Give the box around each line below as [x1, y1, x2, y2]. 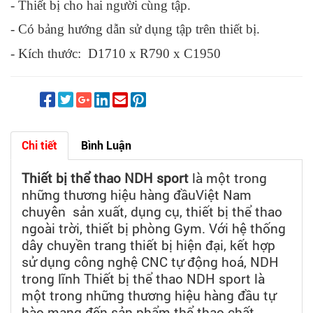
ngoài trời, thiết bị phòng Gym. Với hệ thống [22, 219, 286, 238]
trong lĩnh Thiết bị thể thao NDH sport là [22, 270, 265, 288]
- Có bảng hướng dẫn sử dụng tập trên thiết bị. [10, 22, 260, 37]
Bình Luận [81, 139, 131, 153]
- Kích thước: [10, 46, 88, 61]
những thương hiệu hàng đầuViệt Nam [22, 186, 252, 204]
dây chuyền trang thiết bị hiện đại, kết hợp [22, 236, 275, 254]
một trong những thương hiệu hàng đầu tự [22, 286, 276, 305]
